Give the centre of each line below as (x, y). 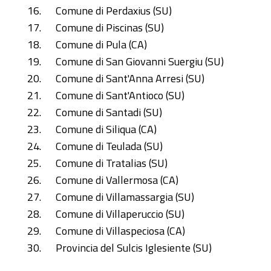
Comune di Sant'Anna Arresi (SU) (130, 78)
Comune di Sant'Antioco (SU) (120, 95)
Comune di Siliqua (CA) (106, 129)
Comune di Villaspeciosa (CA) (120, 230)
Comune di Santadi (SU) (109, 112)
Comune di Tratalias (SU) (112, 163)
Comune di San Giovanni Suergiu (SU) (140, 61)
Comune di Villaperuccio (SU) (120, 214)
